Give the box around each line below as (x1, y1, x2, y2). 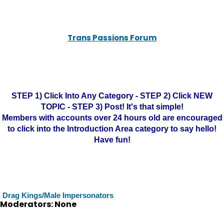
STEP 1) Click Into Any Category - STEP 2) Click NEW (11, 91, 212, 100)
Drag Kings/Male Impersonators (2, 191, 113, 199)
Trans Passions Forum (67, 32, 156, 43)
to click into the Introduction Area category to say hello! (7, 124, 216, 133)
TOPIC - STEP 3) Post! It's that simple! (40, 102, 183, 111)
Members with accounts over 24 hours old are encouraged (1, 113, 222, 122)
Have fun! (93, 135, 130, 144)
